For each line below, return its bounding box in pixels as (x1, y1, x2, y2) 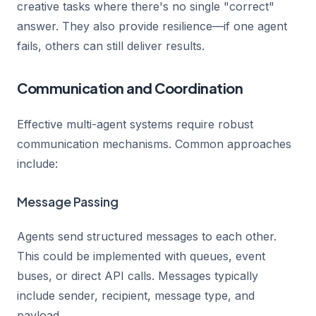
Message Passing (17, 193, 119, 209)
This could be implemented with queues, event (17, 249, 265, 263)
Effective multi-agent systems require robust (17, 117, 253, 131)
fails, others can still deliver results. (17, 39, 205, 53)
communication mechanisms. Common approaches (17, 137, 291, 151)
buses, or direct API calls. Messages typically (17, 269, 258, 283)
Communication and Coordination (17, 79, 243, 97)
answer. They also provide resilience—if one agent (17, 19, 287, 33)
